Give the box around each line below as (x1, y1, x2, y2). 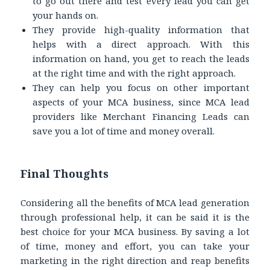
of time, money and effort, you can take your (20, 239, 250, 252)
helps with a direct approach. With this (33, 37, 250, 50)
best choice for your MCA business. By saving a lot (20, 225, 250, 237)
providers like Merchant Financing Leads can (33, 110, 250, 122)
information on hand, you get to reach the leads (33, 52, 250, 64)
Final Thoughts (20, 166, 109, 181)
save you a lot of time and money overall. (33, 124, 215, 137)
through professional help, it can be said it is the (20, 210, 250, 223)
